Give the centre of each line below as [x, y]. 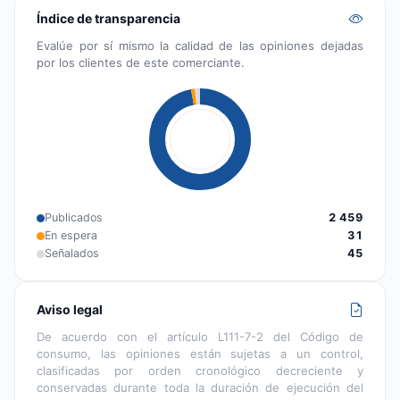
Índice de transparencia [108, 19]
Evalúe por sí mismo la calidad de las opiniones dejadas [200, 46]
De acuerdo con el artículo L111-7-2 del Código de [200, 337]
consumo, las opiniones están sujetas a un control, [200, 354]
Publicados [74, 218]
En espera [71, 236]
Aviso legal [70, 310]
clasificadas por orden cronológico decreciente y [200, 371]
